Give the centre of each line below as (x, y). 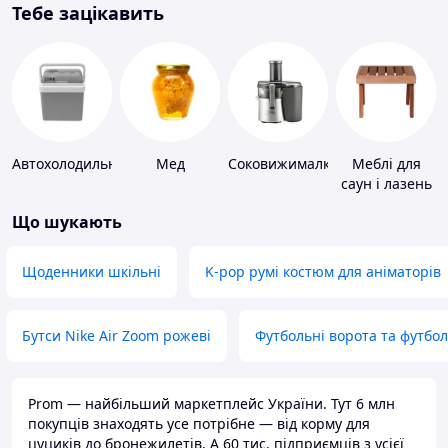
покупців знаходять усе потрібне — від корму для (199, 424)
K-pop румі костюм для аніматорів (323, 272)
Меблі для (386, 164)
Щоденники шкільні (91, 272)
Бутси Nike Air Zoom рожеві (116, 336)
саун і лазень (386, 184)
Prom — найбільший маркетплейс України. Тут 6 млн (211, 404)
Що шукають (67, 222)
